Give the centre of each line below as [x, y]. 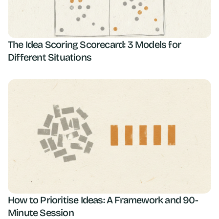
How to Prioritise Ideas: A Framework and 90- [103, 200]
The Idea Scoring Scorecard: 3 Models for [95, 44]
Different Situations [50, 57]
